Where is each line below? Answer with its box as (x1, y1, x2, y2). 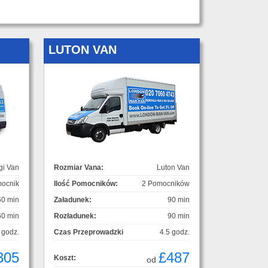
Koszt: (54, 253, 76, 262)
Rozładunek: (54, 211, 96, 220)
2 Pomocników (142, 179, 190, 188)
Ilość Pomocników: (54, 179, 118, 188)
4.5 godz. (160, 227, 190, 236)
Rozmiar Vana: (54, 163, 103, 172)
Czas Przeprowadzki (54, 227, 123, 236)
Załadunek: (54, 195, 92, 204)
